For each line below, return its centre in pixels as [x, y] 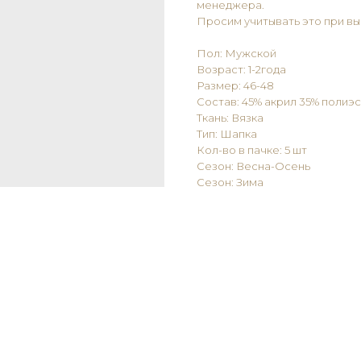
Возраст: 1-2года [241, 69]
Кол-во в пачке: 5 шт [252, 149]
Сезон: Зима [230, 182]
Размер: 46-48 [235, 85]
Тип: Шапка [227, 133]
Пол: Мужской [237, 53]
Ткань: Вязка [230, 117]
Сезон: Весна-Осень [253, 166]
